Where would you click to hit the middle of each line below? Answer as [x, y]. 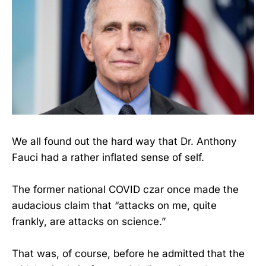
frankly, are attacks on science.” [89, 222]
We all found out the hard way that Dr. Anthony [124, 142]
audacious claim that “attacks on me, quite [114, 206]
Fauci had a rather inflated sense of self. [108, 158]
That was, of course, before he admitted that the [128, 254]
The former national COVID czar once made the [125, 190]
